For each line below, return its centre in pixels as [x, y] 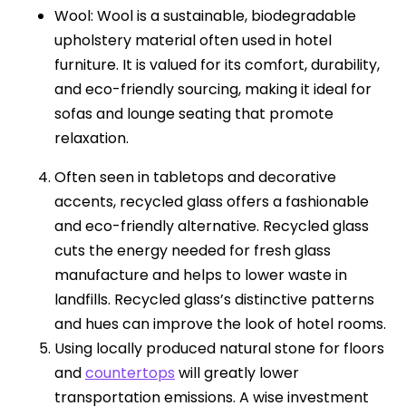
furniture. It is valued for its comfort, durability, [217, 64]
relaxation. [92, 138]
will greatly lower [237, 372]
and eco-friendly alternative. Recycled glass [212, 226]
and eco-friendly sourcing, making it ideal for [213, 89]
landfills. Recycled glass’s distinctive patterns [214, 299]
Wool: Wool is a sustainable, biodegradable [205, 15]
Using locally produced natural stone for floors [219, 348]
